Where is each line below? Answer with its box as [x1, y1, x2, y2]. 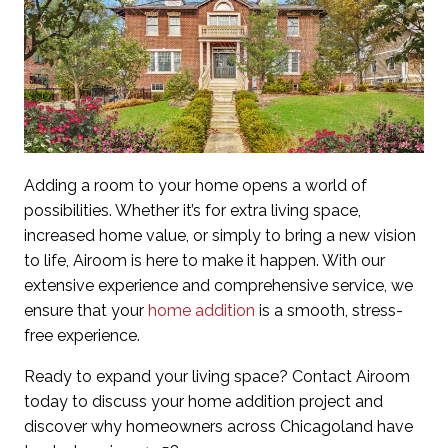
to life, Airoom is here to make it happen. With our [24, 250, 385, 270]
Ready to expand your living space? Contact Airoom [24, 366, 410, 386]
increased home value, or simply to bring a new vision [24, 225, 416, 245]
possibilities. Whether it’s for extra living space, [24, 200, 361, 220]
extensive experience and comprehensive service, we [24, 275, 413, 295]
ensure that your [24, 300, 144, 320]
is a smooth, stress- [255, 300, 403, 320]
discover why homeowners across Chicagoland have [24, 416, 413, 436]
